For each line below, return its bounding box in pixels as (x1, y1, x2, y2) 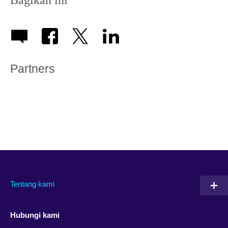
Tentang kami (10, 179, 54, 188)
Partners (10, 62, 55, 76)
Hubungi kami (10, 210, 60, 219)
